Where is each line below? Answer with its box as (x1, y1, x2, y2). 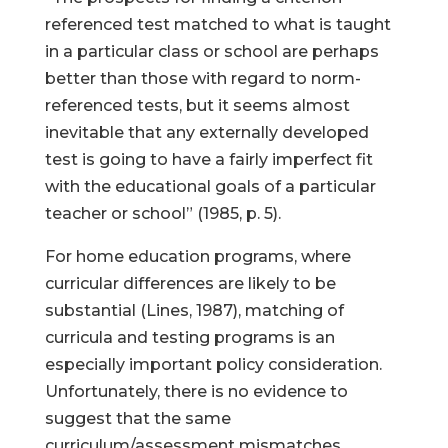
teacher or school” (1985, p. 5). (44, 204, 281, 223)
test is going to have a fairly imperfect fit (44, 150, 373, 169)
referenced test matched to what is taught (44, 15, 391, 34)
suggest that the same (44, 409, 231, 428)
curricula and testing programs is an (44, 328, 335, 347)
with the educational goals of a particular (44, 177, 376, 196)
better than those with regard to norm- (44, 69, 361, 88)
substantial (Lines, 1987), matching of (44, 301, 344, 320)
